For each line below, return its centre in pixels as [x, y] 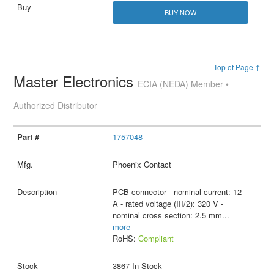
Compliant [156, 239]
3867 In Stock [137, 266]
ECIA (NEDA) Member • [183, 84]
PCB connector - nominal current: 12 [177, 192]
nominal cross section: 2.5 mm [167, 215]
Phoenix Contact [142, 165]
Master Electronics [76, 81]
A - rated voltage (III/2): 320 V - [168, 204]
